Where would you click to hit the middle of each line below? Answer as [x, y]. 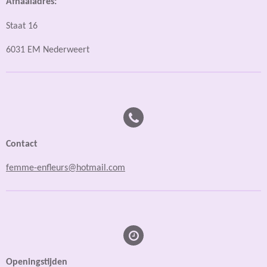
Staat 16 [22, 26]
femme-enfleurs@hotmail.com [66, 168]
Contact [22, 144]
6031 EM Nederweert [48, 50]
